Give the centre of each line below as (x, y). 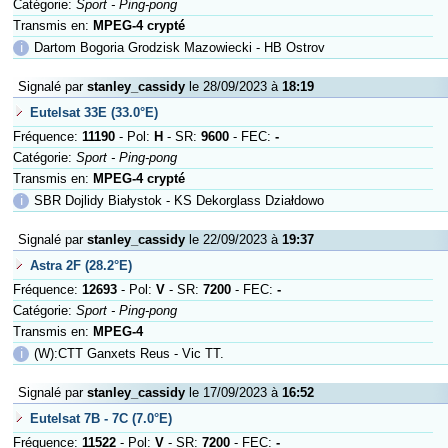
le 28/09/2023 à (233, 86)
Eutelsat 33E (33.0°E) (94, 112)
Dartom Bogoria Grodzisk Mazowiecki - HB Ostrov (179, 47)
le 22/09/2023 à (233, 239)
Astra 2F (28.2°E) (81, 265)
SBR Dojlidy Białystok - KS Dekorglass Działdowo (179, 200)
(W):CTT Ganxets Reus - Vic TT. (129, 353)
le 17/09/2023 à (233, 392)
